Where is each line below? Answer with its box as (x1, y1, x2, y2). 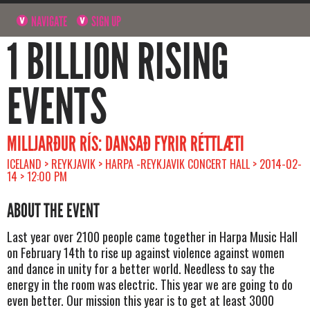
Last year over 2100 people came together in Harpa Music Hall (7, 227, 298, 246)
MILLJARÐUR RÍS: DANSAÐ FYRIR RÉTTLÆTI (7, 131, 244, 156)
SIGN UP (89, 12, 122, 30)
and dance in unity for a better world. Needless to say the (7, 259, 275, 277)
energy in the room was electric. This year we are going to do (7, 275, 293, 293)
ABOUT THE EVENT (7, 199, 100, 223)
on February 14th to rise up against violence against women (7, 243, 284, 262)
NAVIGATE (29, 12, 68, 30)
